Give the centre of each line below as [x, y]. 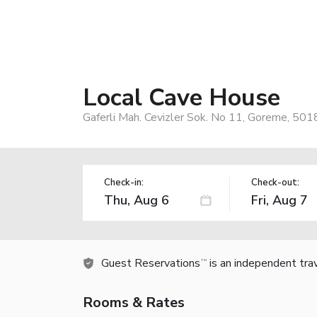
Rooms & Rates [134, 302]
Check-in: [124, 182]
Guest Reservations [151, 263]
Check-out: [275, 182]
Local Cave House [181, 97]
